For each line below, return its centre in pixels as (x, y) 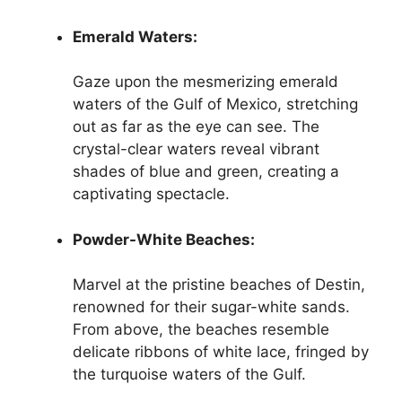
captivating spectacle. (151, 194)
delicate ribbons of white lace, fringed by (221, 352)
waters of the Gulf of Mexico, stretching (215, 104)
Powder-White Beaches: (164, 239)
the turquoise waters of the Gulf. (189, 374)
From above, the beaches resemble (201, 329)
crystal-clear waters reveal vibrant (196, 149)
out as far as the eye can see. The (196, 127)
